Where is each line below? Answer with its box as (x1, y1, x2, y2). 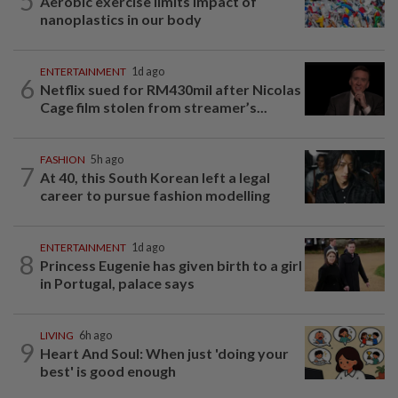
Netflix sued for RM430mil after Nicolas (40, 80, 301, 98)
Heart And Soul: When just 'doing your (40, 344, 289, 362)
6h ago (79, 328, 112, 342)
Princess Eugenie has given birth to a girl (40, 256, 302, 274)
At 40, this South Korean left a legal (40, 168, 270, 186)
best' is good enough (40, 362, 176, 379)
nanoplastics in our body (40, 10, 202, 28)
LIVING (40, 328, 74, 342)
